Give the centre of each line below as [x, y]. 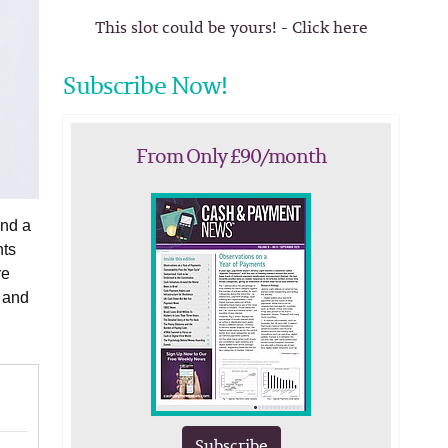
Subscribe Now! [145, 85]
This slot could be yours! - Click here [231, 27]
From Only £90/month [231, 155]
